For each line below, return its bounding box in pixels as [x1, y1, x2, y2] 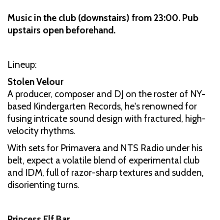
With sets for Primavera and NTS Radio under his [7, 142, 202, 154]
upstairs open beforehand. [7, 24, 115, 36]
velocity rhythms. [7, 125, 76, 137]
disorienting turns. [7, 179, 80, 191]
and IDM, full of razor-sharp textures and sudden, [7, 166, 204, 178]
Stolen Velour [7, 76, 65, 87]
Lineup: [7, 58, 37, 70]
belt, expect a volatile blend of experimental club [7, 154, 199, 166]
